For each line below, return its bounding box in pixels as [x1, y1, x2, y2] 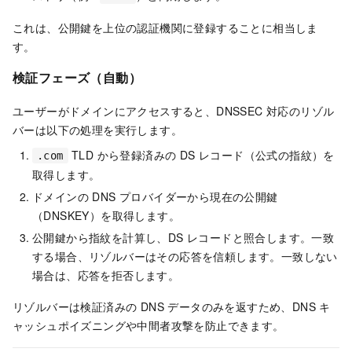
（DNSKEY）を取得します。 [32, 207, 180, 223]
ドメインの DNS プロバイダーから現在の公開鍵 [32, 188, 278, 204]
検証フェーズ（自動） [13, 68, 141, 86]
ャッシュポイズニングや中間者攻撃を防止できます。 [13, 317, 284, 333]
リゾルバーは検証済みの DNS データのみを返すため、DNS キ [13, 298, 331, 314]
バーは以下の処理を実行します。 [13, 121, 182, 137]
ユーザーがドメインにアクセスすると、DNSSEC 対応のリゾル [13, 102, 335, 119]
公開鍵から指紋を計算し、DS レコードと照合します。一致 [32, 229, 335, 245]
